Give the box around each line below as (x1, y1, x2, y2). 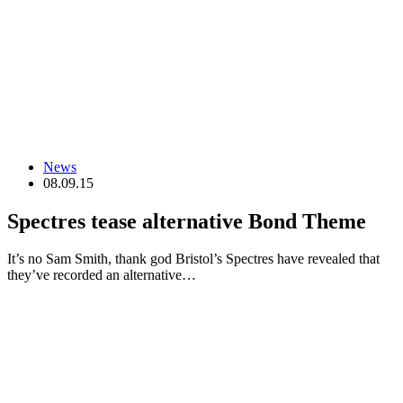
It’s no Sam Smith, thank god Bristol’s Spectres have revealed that (7, 251, 380, 267)
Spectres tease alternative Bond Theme (7, 209, 366, 233)
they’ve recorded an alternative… (7, 267, 196, 283)
